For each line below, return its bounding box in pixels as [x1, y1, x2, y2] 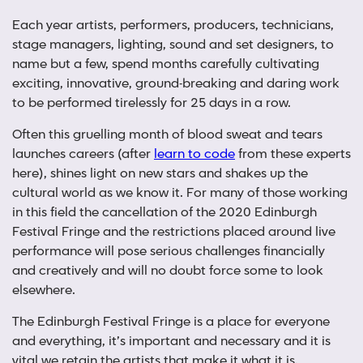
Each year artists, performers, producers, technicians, [12, 17, 334, 34]
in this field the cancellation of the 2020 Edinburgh [12, 204, 317, 221]
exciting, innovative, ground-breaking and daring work [12, 75, 340, 92]
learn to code [154, 146, 235, 163]
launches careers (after [12, 146, 154, 163]
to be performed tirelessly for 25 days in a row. [12, 95, 291, 112]
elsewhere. [12, 282, 75, 299]
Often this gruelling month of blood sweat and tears [12, 126, 322, 143]
